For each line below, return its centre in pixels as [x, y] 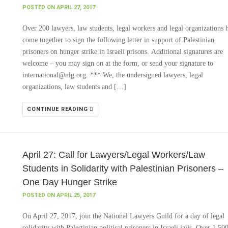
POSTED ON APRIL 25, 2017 [59, 195]
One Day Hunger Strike [70, 182]
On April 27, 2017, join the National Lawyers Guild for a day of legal [123, 216]
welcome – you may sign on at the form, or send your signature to [118, 63]
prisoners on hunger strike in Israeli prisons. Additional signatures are [123, 52]
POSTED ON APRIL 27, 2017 [59, 7]
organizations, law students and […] [74, 87]
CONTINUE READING [59, 109]
